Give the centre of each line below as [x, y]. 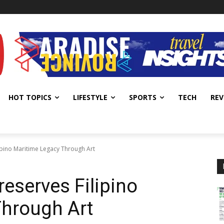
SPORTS [143, 97]
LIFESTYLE [90, 97]
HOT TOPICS [30, 97]
